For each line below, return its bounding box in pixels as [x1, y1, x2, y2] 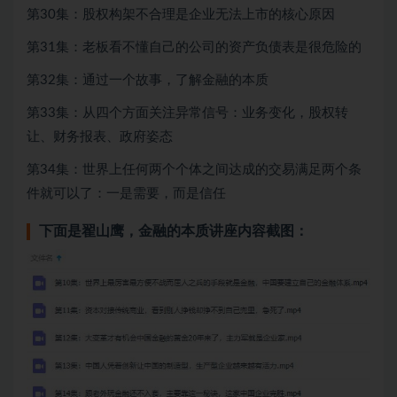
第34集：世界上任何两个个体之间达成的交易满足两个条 [27, 163, 362, 177]
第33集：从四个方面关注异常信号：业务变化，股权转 [27, 106, 348, 121]
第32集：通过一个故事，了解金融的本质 [27, 74, 269, 88]
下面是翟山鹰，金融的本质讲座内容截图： [39, 224, 308, 239]
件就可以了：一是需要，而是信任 [27, 187, 226, 201]
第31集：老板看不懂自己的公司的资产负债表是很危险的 [27, 41, 362, 55]
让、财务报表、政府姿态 [27, 130, 173, 144]
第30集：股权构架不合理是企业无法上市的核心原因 [27, 8, 335, 22]
